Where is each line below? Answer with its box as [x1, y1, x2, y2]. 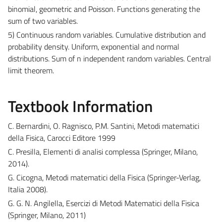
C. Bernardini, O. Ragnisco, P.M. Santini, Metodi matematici [8, 119, 199, 132]
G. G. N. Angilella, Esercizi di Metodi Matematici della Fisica [8, 197, 199, 209]
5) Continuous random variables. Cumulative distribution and [8, 28, 206, 41]
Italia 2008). [8, 183, 48, 195]
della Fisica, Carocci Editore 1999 [8, 131, 115, 144]
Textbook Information [8, 94, 153, 118]
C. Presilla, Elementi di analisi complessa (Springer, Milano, [8, 145, 198, 158]
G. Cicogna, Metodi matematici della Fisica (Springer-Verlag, [8, 171, 201, 183]
